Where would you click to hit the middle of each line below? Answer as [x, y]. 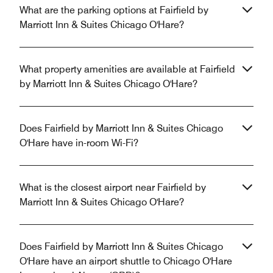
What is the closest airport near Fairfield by [113, 187]
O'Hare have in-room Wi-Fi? [79, 143]
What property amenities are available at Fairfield [127, 69]
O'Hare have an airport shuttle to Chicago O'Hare [126, 261]
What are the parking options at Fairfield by [114, 10]
